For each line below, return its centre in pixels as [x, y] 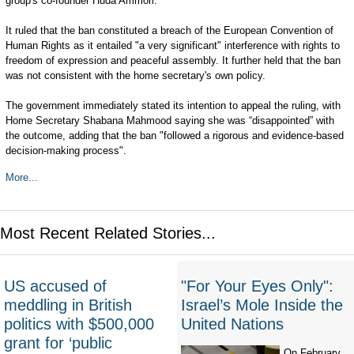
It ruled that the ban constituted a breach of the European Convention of [169, 30]
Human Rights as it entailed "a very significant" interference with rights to [172, 45]
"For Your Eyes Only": [257, 286]
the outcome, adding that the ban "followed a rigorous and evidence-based [174, 136]
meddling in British [68, 305]
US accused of [55, 286]
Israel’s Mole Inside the [262, 305]
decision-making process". [66, 151]
